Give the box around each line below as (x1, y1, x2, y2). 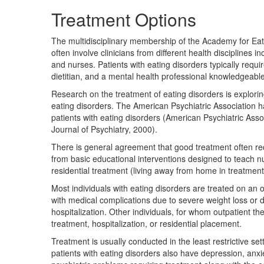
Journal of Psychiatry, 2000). (51, 123, 157, 135)
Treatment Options (51, 6, 196, 32)
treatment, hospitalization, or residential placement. (51, 217, 242, 229)
